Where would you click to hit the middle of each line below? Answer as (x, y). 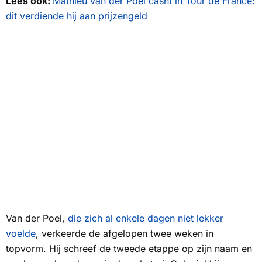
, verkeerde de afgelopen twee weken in (125, 234)
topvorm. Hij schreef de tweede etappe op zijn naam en (129, 249)
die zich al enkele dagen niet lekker (146, 218)
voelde (21, 234)
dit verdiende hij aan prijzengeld (77, 16)
